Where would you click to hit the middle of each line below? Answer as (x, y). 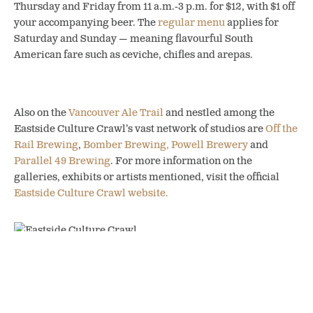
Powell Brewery (210, 145)
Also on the (41, 113)
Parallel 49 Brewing (62, 161)
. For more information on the (181, 161)
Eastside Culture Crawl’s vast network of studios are (140, 129)
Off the (282, 129)
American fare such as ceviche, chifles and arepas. (133, 55)
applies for (252, 23)
